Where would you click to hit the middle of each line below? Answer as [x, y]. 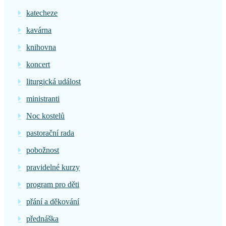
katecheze [42, 13]
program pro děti [53, 184]
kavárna [39, 30]
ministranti [43, 99]
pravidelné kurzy [53, 167]
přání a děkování [53, 202]
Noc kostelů [46, 116]
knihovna [41, 47]
